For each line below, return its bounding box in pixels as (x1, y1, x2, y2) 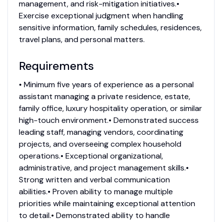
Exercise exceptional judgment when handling (18, 10, 183, 21)
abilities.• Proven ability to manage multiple (18, 186, 173, 197)
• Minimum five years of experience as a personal (18, 79, 194, 90)
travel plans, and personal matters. (18, 34, 145, 45)
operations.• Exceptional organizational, (18, 151, 163, 162)
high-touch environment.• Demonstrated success (18, 115, 199, 126)
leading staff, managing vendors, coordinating (18, 127, 183, 138)
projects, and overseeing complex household (18, 139, 181, 150)
